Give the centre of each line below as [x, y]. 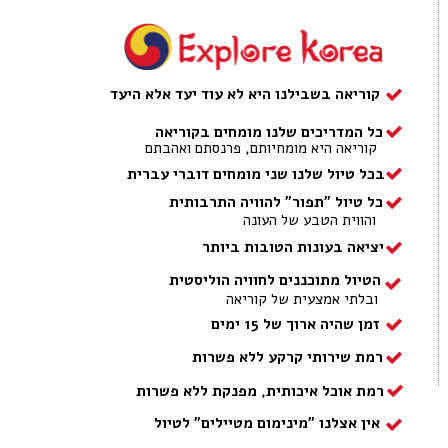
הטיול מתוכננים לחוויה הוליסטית [275, 280]
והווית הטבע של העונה [309, 220]
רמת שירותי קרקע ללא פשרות [287, 357]
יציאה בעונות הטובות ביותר [293, 247]
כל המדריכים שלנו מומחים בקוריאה [269, 132]
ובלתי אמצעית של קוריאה [302, 299]
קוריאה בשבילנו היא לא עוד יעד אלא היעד [245, 94]
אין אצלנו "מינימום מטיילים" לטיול [267, 423]
